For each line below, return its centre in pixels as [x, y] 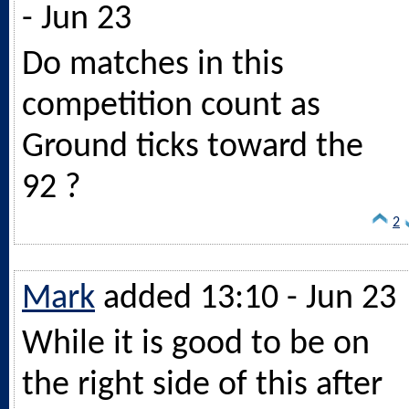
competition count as [171, 106]
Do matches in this [153, 65]
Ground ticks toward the [193, 147]
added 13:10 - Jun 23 [250, 299]
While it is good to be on [196, 344]
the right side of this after [202, 385]
